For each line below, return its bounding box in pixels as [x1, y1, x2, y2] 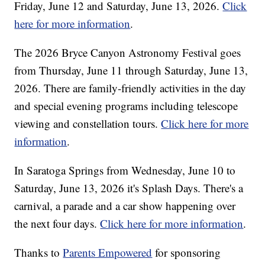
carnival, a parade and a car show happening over [14, 198, 236, 214]
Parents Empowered [63, 245, 153, 260]
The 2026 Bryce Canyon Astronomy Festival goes [14, 45, 241, 60]
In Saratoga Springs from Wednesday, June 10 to [14, 163, 236, 178]
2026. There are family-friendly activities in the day [14, 80, 247, 96]
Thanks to [14, 245, 63, 260]
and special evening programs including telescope [14, 98, 238, 114]
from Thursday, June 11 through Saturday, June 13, [14, 63, 248, 78]
